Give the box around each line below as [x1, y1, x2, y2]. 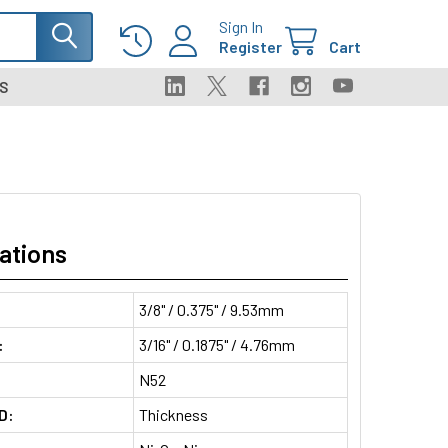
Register [219, 37, 282, 56]
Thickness [138, 404, 208, 424]
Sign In [219, 17, 263, 36]
